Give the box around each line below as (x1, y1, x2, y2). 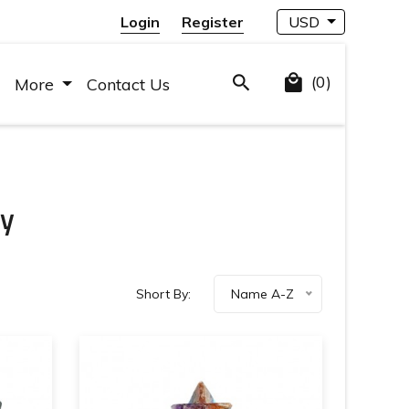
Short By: (135, 286, 191, 302)
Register (182, 12, 245, 31)
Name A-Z (230, 286, 294, 302)
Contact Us (87, 74, 171, 95)
